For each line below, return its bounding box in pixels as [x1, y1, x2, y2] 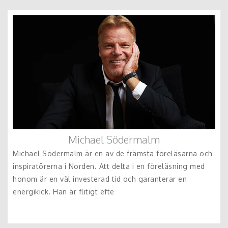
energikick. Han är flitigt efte [13, 187, 115, 196]
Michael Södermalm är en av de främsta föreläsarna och [13, 149, 213, 158]
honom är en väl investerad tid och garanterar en [13, 175, 187, 183]
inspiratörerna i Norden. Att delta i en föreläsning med [13, 162, 205, 170]
